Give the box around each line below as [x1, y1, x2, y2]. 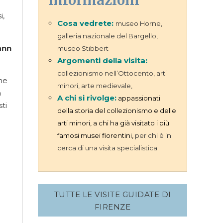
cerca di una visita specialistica [57, 144, 157, 152]
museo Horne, [115, 19, 162, 27]
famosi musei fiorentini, [57, 131, 135, 139]
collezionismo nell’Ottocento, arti [57, 69, 167, 77]
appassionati [116, 94, 160, 102]
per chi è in [135, 131, 171, 139]
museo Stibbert [57, 44, 109, 52]
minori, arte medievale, [57, 82, 132, 90]
